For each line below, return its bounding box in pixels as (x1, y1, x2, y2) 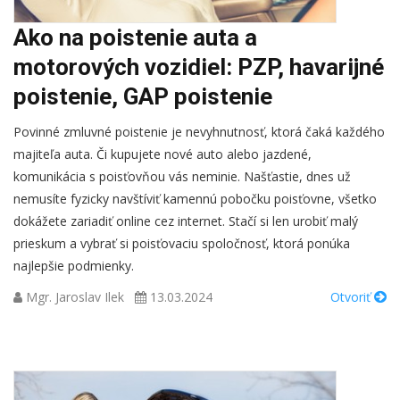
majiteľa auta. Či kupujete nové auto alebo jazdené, (13, 146, 312, 162)
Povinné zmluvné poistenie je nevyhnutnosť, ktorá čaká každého (13, 123, 385, 140)
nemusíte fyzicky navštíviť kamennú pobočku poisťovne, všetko (13, 190, 377, 207)
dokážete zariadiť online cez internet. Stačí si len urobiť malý (13, 212, 358, 229)
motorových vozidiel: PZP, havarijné (13, 54, 384, 80)
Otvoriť (330, 288, 374, 305)
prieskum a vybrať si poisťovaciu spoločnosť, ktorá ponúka (13, 235, 350, 252)
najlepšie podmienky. (13, 257, 134, 274)
